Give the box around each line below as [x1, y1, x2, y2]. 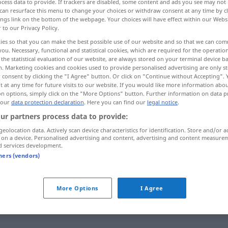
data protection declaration [11, 98, 84, 106]
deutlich [76, 107, 108, 118]
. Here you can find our [84, 98, 147, 106]
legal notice [147, 98, 178, 106]
